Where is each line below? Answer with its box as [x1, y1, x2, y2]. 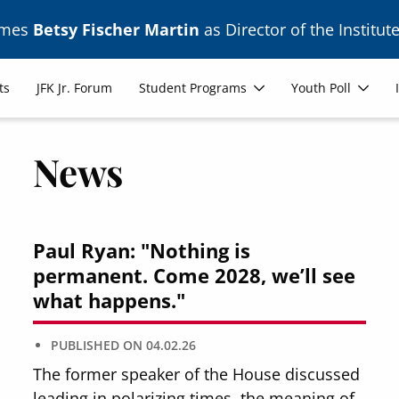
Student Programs [139, 79, 248, 96]
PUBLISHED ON [51, 336, 143, 354]
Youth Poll [291, 79, 352, 96]
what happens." [33, 287, 186, 313]
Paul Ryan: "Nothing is [33, 237, 251, 264]
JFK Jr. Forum [37, 79, 113, 96]
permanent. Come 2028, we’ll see [33, 262, 356, 289]
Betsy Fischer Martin [33, 19, 199, 40]
